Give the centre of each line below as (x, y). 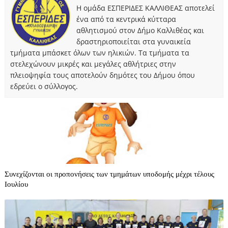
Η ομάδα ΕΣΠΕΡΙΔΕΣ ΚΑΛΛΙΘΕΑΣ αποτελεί (145, 8)
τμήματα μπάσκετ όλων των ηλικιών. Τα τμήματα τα (99, 52)
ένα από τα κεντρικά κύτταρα (126, 19)
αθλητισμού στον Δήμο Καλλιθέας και (140, 30)
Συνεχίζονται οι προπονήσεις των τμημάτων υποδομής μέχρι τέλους (109, 174)
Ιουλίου (16, 184)
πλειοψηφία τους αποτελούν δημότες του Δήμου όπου (102, 75)
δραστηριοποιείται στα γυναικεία (133, 41)
